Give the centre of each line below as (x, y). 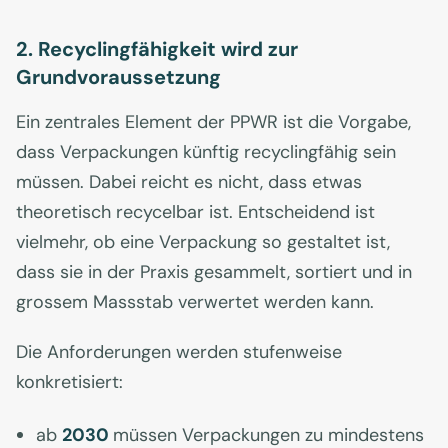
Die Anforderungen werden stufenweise (179, 352)
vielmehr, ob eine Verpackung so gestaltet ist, (203, 242)
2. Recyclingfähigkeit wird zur (157, 49)
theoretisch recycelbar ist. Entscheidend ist (195, 212)
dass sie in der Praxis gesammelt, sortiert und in (214, 272)
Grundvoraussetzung (118, 77)
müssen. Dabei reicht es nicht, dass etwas (189, 182)
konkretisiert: (69, 382)
